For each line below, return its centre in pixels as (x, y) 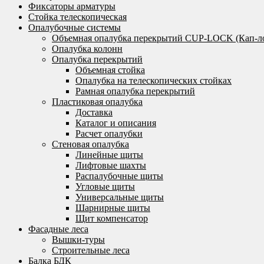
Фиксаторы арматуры (72, 6)
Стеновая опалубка (90, 144)
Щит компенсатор (112, 218)
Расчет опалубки (109, 133)
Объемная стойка (110, 70)
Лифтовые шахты (111, 165)
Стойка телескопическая (77, 17)
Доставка (94, 112)
